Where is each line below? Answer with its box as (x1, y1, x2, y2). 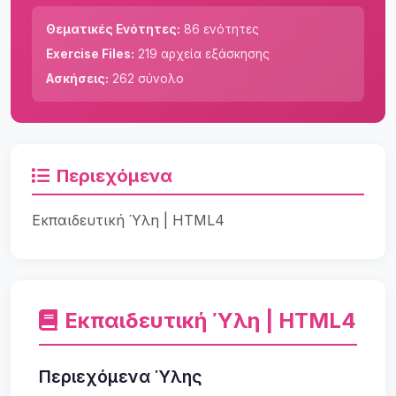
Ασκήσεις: (46, 71, 109, 86)
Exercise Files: (46, 46, 134, 61)
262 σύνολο (109, 71, 184, 86)
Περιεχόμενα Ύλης (39, 365, 202, 387)
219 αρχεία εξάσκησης (134, 46, 270, 61)
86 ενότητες (180, 21, 259, 36)
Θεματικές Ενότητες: (46, 21, 180, 36)
